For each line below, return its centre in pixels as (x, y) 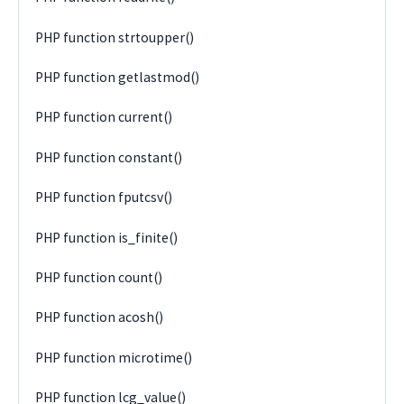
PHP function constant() (109, 157)
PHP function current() (104, 117)
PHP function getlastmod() (118, 78)
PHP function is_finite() (107, 237)
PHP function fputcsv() (104, 197)
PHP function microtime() (114, 357)
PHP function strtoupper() (115, 37)
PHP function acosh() (100, 317)
